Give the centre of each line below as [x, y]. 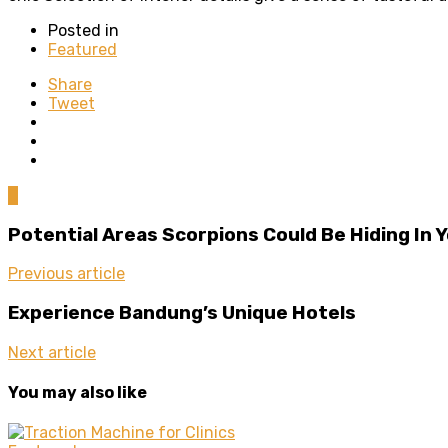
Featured [82, 49]
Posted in [83, 30]
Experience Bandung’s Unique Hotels [182, 312]
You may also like [77, 392]
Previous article [66, 274]
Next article [52, 352]
